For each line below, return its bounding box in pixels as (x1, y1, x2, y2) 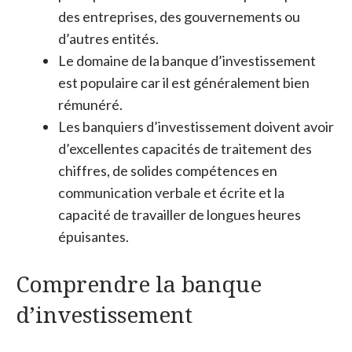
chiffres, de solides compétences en (58, 162, 277, 179)
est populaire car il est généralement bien (58, 74, 310, 91)
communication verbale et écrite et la (58, 184, 284, 201)
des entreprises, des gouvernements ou (58, 8, 300, 25)
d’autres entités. (58, 30, 159, 47)
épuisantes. (58, 228, 129, 245)
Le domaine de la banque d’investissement (58, 52, 316, 69)
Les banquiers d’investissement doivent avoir (58, 118, 334, 135)
